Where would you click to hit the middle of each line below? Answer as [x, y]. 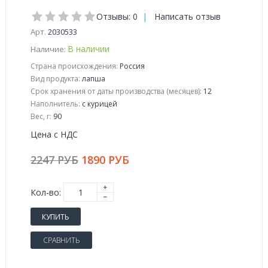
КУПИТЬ [56, 217]
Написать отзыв [188, 16]
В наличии [89, 49]
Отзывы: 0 [117, 16]
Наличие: [48, 49]
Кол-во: [46, 192]
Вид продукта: [55, 79]
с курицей [99, 104]
